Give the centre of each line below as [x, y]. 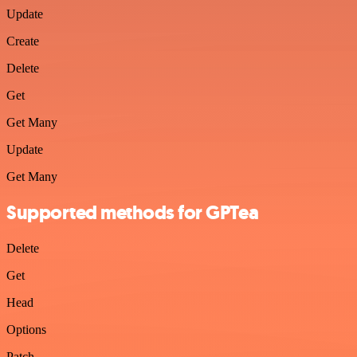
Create [23, 41]
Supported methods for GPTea [133, 212]
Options [26, 329]
